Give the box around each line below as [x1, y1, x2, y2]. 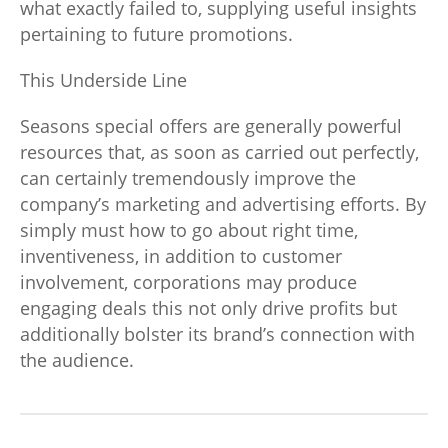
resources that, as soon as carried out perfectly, [20, 140, 419, 164]
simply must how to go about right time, [20, 218, 358, 242]
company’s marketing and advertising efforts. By [20, 192, 426, 216]
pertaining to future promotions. [20, 22, 293, 46]
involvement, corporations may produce [20, 270, 357, 294]
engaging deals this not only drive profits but [20, 296, 397, 320]
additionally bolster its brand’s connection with [20, 322, 415, 346]
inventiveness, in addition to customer [20, 244, 342, 268]
